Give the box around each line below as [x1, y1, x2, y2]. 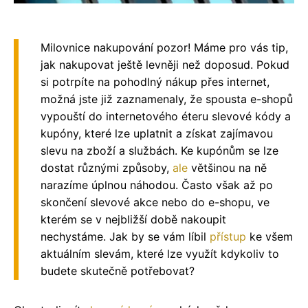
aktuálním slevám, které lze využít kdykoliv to [41, 246, 279, 261]
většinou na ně [188, 160, 267, 175]
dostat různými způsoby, [41, 160, 173, 175]
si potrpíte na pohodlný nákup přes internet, [41, 74, 269, 89]
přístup [210, 229, 246, 243]
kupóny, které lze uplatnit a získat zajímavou [41, 126, 273, 140]
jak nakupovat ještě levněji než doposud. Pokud [41, 57, 289, 71]
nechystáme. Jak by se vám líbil [41, 229, 210, 243]
